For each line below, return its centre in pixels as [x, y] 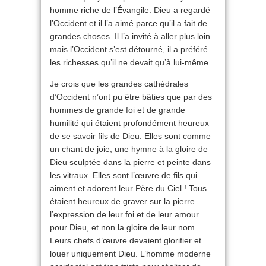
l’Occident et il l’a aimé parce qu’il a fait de [129, 23]
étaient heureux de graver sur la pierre [122, 202]
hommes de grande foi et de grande [118, 110]
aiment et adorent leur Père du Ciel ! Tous [128, 189]
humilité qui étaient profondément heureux [129, 123]
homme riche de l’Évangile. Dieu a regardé [130, 10]
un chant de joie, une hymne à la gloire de [129, 149]
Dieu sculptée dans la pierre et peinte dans [130, 162]
